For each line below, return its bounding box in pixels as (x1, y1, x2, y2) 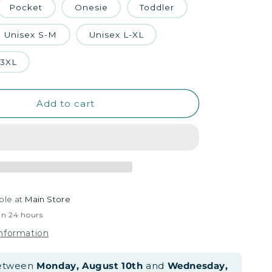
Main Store (25, 194, 71, 204)
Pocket (9, 2, 43, 12)
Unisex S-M (4, 29, 58, 39)
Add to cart (36, 97, 95, 109)
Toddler (140, 2, 175, 12)
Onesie (74, 2, 108, 12)
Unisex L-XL (89, 29, 144, 39)
